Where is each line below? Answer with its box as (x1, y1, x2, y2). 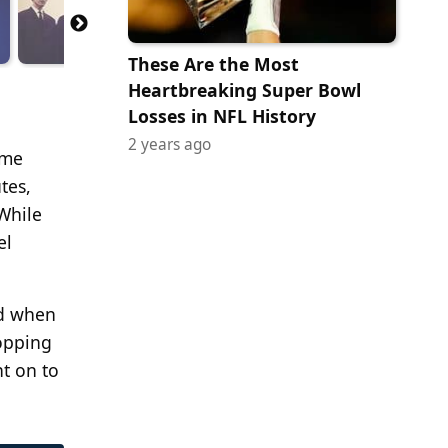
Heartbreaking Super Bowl (128, 78, 361, 103)
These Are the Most (128, 52, 299, 77)
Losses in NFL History (128, 104, 316, 129)
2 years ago (128, 134, 211, 156)
